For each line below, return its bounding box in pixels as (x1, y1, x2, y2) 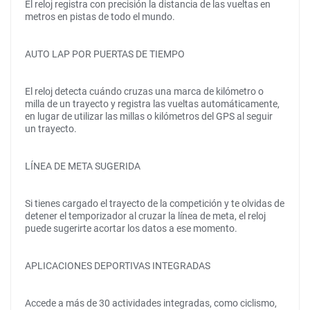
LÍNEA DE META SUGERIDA (25, 161, 140, 172)
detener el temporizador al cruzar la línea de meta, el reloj (25, 210, 266, 221)
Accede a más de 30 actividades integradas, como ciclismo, (25, 298, 277, 309)
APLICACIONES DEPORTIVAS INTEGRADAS (25, 260, 210, 271)
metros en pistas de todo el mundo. (25, 11, 175, 22)
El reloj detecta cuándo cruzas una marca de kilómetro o (25, 86, 264, 97)
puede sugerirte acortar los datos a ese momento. (25, 223, 237, 234)
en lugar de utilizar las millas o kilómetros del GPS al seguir (25, 111, 273, 122)
